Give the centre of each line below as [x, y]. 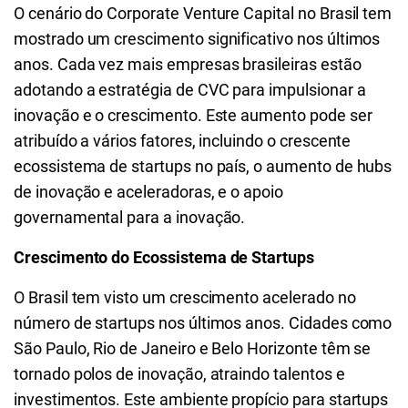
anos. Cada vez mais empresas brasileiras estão [188, 64]
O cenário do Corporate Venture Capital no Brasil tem [203, 13]
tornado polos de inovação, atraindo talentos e [179, 374]
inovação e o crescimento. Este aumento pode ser [193, 115]
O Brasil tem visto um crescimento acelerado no [185, 297]
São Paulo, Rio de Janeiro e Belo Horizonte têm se [193, 348]
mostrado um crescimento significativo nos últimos [197, 39]
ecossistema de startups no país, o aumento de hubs [203, 166]
